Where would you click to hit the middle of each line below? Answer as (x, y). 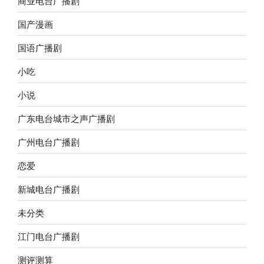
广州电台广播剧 (49, 141)
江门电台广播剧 (49, 236)
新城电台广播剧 (49, 189)
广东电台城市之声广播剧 (66, 118)
